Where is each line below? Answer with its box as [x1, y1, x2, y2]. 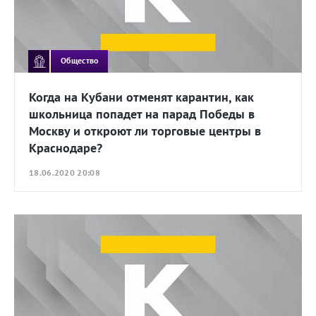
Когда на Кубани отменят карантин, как [29, 88, 254, 105]
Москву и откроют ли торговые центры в [29, 122, 261, 139]
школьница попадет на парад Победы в [29, 105, 255, 122]
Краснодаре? [29, 139, 102, 156]
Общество [61, 55, 99, 66]
